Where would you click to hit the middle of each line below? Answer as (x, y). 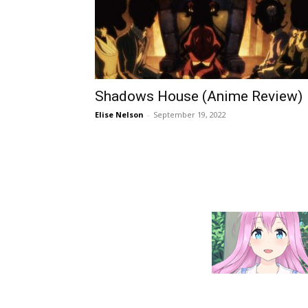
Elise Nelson (119, 114)
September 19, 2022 (190, 114)
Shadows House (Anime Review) (199, 96)
